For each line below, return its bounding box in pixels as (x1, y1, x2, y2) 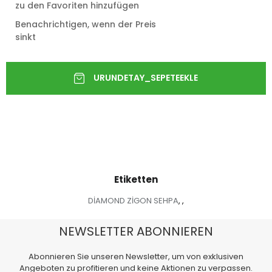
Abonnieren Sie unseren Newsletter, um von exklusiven (29, 250, 243, 262)
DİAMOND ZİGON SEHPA (88, 194, 178, 206)
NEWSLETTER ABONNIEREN (59, 222, 213, 240)
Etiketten (114, 172, 158, 186)
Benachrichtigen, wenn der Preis (15, 18, 156, 30)
